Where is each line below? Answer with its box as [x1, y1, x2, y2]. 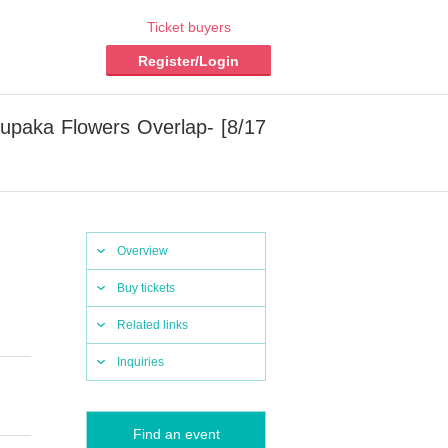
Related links [117, 318, 188, 332]
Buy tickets [117, 281, 175, 295]
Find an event [132, 426, 220, 442]
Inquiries [117, 355, 164, 369]
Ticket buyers [146, 19, 231, 35]
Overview [117, 244, 168, 258]
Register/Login [138, 53, 239, 69]
